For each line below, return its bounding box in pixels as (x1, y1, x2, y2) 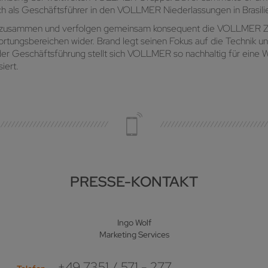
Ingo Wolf (117, 217, 151, 229)
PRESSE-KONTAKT (70, 172, 198, 191)
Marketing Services (99, 229, 169, 240)
